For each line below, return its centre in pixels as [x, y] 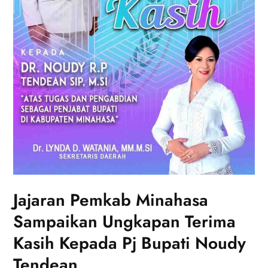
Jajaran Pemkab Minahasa [111, 200]
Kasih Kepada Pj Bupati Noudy [130, 243]
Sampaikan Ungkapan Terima [125, 222]
